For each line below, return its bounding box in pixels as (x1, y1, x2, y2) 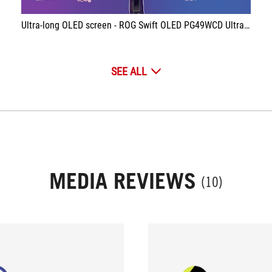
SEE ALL (110, 64, 147, 78)
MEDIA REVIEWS (49, 167, 196, 194)
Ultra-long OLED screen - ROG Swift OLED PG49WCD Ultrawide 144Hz (21, 19, 244, 31)
